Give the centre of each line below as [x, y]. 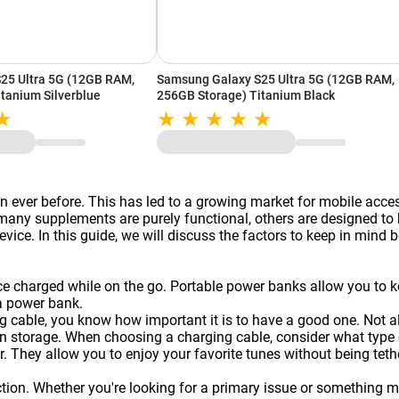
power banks [266, 287]
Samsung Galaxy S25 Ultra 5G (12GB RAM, [276, 80]
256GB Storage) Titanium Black [246, 96]
